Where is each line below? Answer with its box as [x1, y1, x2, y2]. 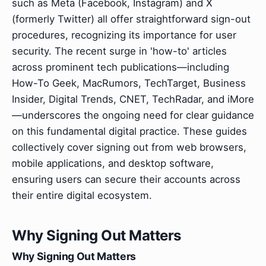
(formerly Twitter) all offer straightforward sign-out [12, 13, 251, 26]
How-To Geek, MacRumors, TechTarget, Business [12, 77, 246, 90]
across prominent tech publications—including [12, 61, 229, 74]
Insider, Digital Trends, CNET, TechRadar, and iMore [12, 93, 254, 106]
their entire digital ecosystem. [12, 189, 152, 202]
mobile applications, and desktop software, [12, 157, 214, 170]
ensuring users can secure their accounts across [12, 173, 240, 186]
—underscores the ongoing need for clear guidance [12, 109, 254, 122]
